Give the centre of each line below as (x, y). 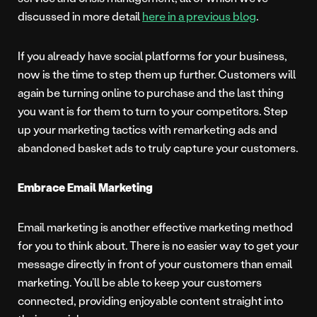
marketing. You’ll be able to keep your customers (140, 282)
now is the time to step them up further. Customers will (157, 74)
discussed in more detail (80, 16)
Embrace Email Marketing (85, 187)
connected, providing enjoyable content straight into (150, 300)
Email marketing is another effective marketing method (155, 226)
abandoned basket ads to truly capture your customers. (158, 147)
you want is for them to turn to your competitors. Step (153, 110)
